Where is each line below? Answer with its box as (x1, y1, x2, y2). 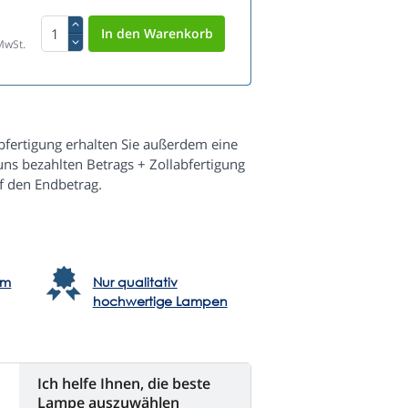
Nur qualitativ (92, 273, 178, 291)
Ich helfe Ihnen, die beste (37, 373, 210, 394)
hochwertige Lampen (92, 292, 228, 311)
